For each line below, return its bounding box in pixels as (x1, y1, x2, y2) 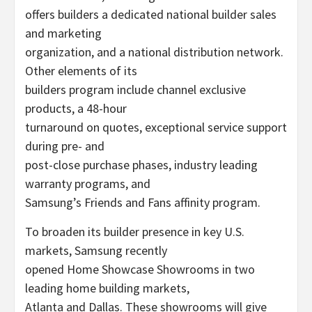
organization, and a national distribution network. (25, 44, 283, 60)
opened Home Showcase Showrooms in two (25, 261, 255, 277)
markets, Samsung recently (25, 242, 167, 258)
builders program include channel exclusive (25, 81, 246, 97)
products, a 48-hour (25, 100, 127, 116)
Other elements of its (25, 63, 137, 79)
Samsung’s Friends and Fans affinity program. (25, 194, 260, 210)
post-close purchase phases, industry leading (25, 157, 258, 173)
